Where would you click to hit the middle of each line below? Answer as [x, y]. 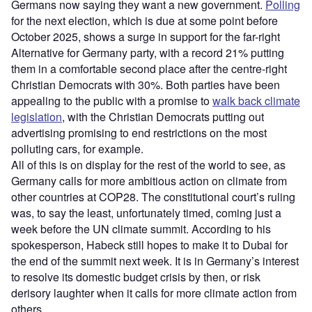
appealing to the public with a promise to [112, 101]
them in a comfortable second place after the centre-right [149, 69]
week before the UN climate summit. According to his [141, 229]
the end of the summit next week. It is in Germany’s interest [155, 261]
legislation [37, 117]
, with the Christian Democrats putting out [163, 117]
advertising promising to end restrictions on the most [139, 133]
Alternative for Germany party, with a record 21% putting [148, 53]
